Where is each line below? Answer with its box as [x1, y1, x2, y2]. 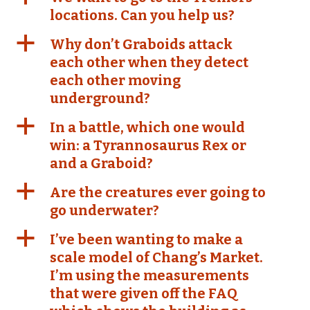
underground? [50, 90, 150, 107]
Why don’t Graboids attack [50, 36, 232, 53]
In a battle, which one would [50, 119, 245, 136]
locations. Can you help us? [50, 7, 235, 24]
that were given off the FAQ [50, 285, 237, 302]
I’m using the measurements [50, 267, 249, 284]
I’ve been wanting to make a [50, 231, 243, 248]
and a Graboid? [50, 155, 153, 172]
